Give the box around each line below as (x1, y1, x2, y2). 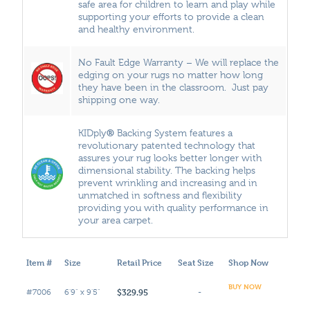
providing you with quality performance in (78, 201, 268, 213)
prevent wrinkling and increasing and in (78, 176, 257, 188)
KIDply (78, 127, 107, 138)
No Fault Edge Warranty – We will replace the (78, 56, 279, 68)
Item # (26, 256, 52, 268)
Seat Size (178, 256, 214, 268)
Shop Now (228, 256, 268, 268)
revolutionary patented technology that (78, 139, 255, 151)
